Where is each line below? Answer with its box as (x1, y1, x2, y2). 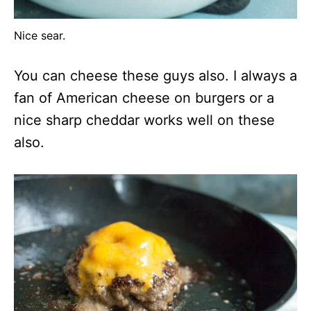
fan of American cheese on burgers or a (14, 90, 274, 106)
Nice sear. (14, 28, 65, 42)
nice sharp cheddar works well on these (14, 112, 275, 128)
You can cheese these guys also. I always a (14, 67, 297, 84)
